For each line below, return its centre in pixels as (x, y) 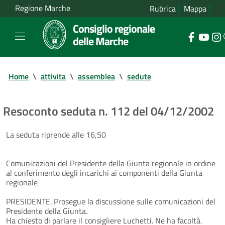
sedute (139, 76)
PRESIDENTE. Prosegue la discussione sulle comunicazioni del (111, 201)
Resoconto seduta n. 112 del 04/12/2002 (108, 111)
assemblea (96, 76)
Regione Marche (43, 8)
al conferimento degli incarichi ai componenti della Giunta (104, 173)
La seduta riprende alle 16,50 (56, 134)
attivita (53, 76)
